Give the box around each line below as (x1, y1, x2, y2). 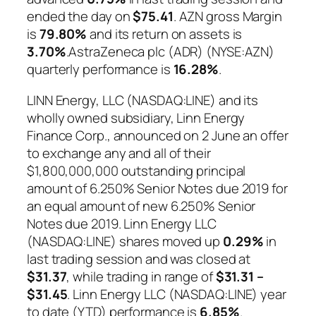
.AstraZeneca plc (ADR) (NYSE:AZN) (66, 42, 275, 61)
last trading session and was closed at (27, 249, 251, 268)
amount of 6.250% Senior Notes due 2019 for (27, 178, 288, 197)
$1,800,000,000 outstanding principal (27, 161, 246, 180)
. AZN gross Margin (173, 7, 282, 26)
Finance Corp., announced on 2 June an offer (27, 126, 288, 145)
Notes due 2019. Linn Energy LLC (27, 214, 217, 233)
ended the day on (27, 7, 133, 26)
